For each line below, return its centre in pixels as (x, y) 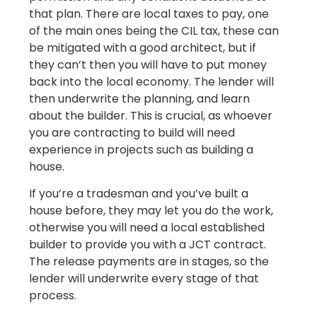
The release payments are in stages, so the (149, 261)
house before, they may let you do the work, (151, 210)
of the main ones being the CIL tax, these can (154, 30)
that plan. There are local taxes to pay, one (149, 13)
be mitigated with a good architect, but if (143, 47)
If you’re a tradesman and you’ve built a (139, 193)
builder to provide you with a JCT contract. (148, 244)
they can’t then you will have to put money (148, 64)
